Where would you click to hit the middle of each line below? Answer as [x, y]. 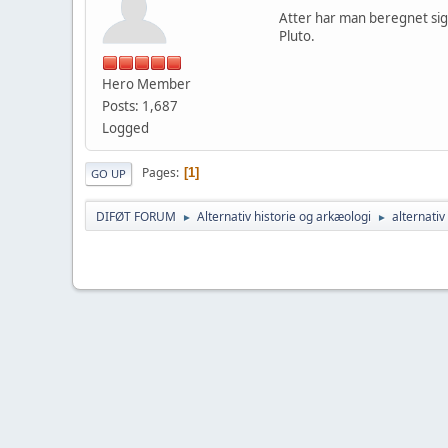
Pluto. [297, 35]
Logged [125, 127]
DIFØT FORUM [136, 216]
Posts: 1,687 [140, 105]
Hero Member [146, 83]
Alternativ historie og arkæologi [284, 216]
